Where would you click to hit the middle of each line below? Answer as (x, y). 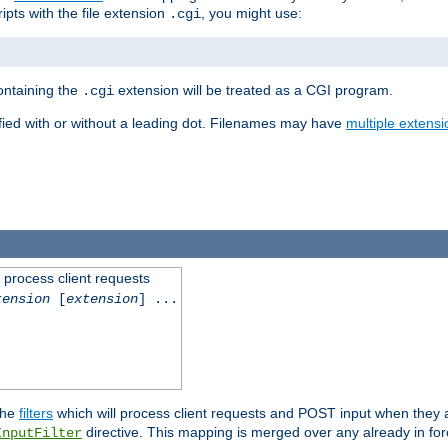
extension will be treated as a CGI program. (253, 90)
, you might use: (251, 13)
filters (36, 412)
